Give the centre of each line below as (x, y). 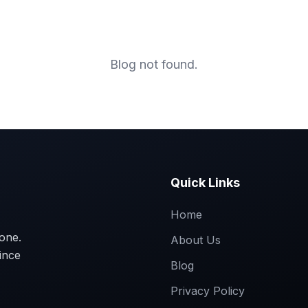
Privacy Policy (208, 291)
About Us (196, 240)
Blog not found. (154, 64)
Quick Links (205, 183)
